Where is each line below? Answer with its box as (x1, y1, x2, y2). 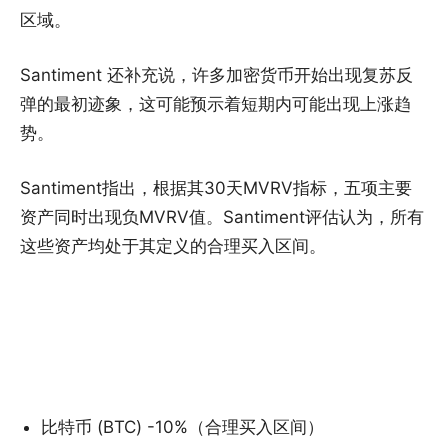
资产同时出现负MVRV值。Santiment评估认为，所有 (20, 206, 424, 227)
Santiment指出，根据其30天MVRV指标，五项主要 (20, 177, 412, 198)
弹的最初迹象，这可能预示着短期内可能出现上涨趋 (20, 93, 411, 114)
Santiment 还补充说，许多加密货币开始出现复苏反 (20, 64, 413, 85)
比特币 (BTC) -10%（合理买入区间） (41, 416, 324, 437)
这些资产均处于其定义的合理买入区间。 (20, 235, 326, 256)
